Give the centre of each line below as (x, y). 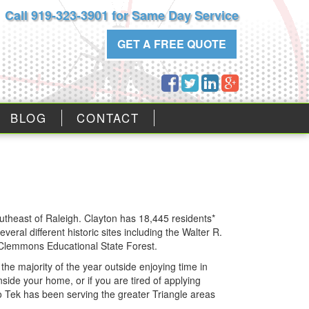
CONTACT (108, 118)
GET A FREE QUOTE (171, 44)
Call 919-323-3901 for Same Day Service (121, 15)
